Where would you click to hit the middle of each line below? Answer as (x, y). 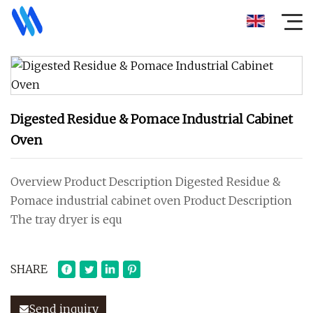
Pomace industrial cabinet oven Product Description (151, 201)
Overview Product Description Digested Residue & (146, 182)
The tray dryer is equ (66, 219)
